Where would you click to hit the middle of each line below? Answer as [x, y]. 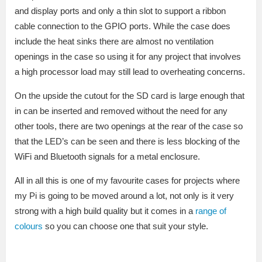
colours [29, 226]
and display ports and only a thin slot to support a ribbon [120, 11]
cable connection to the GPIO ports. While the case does [123, 26]
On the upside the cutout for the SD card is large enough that [130, 95]
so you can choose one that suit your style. [125, 226]
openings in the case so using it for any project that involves [128, 56]
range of [211, 211]
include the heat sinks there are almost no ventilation [114, 41]
